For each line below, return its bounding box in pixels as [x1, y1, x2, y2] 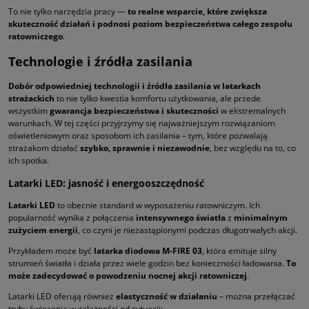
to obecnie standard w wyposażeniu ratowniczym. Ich [55, 199, 260, 212]
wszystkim [8, 105, 50, 117]
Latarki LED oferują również [8, 290, 116, 303]
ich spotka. [8, 154, 49, 167]
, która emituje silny [202, 245, 277, 257]
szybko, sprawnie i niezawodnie [80, 142, 210, 154]
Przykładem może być [8, 245, 94, 257]
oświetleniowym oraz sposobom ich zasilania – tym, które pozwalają [8, 130, 268, 142]
